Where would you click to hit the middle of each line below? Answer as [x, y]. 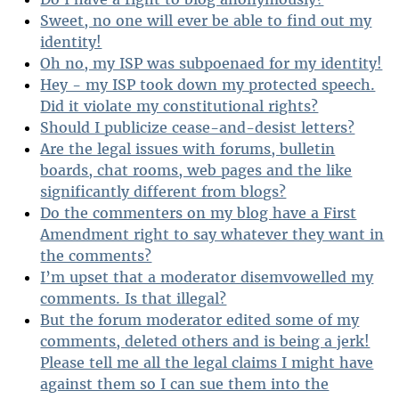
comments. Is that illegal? [134, 299]
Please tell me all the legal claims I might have [207, 363]
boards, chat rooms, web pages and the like [196, 171]
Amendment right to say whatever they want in [212, 235]
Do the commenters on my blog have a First [199, 213]
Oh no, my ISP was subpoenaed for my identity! [212, 64]
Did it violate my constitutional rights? [179, 106]
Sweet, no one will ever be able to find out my [206, 21]
